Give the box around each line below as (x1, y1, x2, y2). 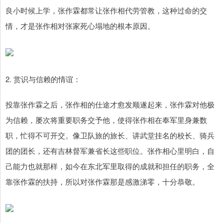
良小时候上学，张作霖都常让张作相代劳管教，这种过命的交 (5, 5, 207, 16)
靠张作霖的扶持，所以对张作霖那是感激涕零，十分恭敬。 (5, 176, 200, 187)
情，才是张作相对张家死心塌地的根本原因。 (5, 20, 155, 31)
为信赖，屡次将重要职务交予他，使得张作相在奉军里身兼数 (5, 114, 207, 125)
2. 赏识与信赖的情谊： (5, 74, 81, 85)
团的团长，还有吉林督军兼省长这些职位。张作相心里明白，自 (5, 145, 215, 156)
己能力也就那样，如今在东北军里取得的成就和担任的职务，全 (5, 161, 215, 172)
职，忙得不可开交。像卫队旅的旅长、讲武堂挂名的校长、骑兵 (5, 130, 215, 141)
